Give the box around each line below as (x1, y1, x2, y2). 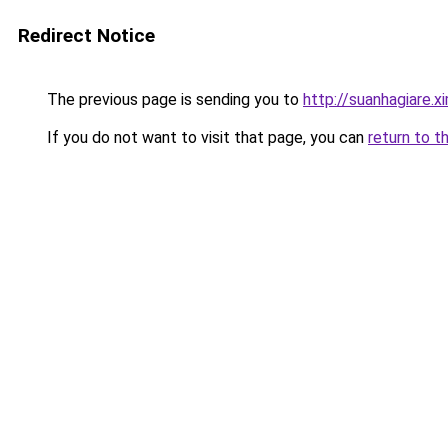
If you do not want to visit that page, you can (43, 128, 368, 147)
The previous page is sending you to (43, 90, 303, 109)
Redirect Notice (18, 24, 155, 47)
